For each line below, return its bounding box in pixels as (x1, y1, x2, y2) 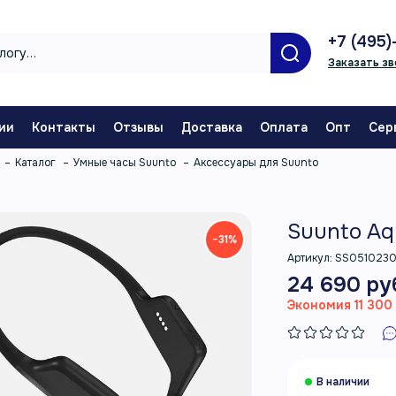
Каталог (15, 156, 56, 170)
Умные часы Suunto (73, 156, 176, 170)
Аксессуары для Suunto (194, 156, 318, 170)
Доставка (181, 119, 242, 135)
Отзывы (113, 119, 164, 135)
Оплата (260, 119, 308, 135)
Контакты (32, 119, 95, 135)
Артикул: (287, 251, 336, 265)
